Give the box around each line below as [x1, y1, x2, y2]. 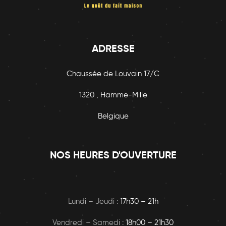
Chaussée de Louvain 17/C [67, 70, 159, 78]
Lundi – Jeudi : [68, 198, 120, 206]
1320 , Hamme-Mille [79, 91, 147, 99]
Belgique [97, 112, 129, 121]
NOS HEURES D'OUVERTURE [49, 151, 177, 161]
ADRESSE [91, 44, 135, 55]
